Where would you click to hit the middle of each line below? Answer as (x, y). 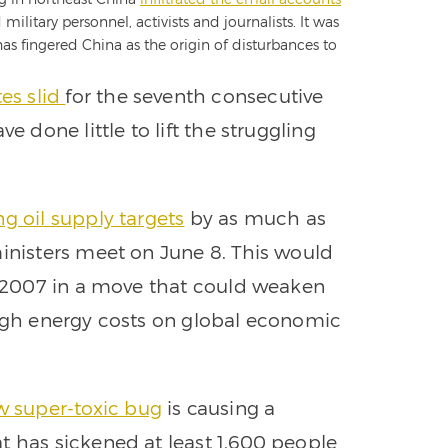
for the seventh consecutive (194, 95)
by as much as (255, 217)
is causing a (218, 407)
